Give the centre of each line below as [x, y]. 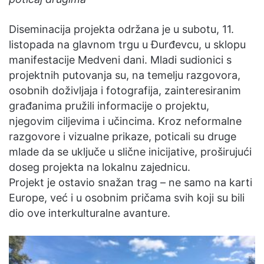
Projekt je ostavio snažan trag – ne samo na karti [131, 182]
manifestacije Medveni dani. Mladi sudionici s [120, 60]
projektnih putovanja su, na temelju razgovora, [125, 75]
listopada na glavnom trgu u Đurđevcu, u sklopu [127, 44]
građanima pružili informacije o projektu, [109, 106]
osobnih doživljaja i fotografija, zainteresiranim [125, 90]
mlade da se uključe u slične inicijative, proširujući [130, 152]
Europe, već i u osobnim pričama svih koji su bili [127, 198]
